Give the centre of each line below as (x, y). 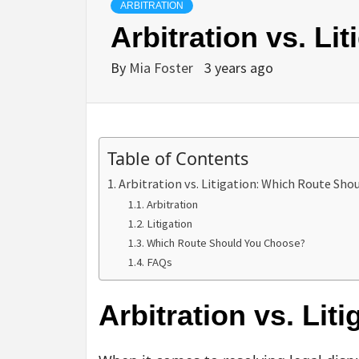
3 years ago (239, 68)
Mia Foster (163, 68)
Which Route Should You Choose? (226, 243)
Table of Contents (178, 159)
